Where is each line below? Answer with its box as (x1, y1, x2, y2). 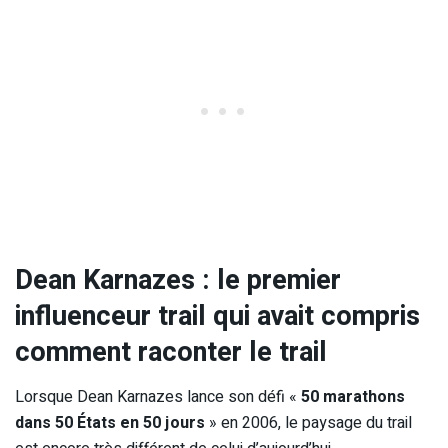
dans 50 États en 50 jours (15, 410, 205, 435)
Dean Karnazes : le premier (15, 260, 341, 301)
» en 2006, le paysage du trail (205, 410, 412, 435)
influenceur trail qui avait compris (15, 296, 420, 337)
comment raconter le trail (15, 332, 327, 373)
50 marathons (301, 384, 405, 409)
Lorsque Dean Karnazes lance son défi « (15, 384, 301, 409)
